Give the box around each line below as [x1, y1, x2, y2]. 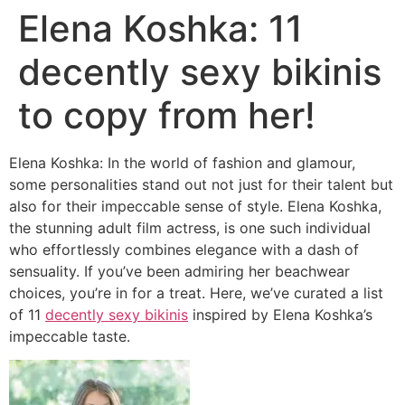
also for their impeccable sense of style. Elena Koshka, [9, 197, 381, 215]
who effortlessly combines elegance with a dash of [9, 240, 359, 259]
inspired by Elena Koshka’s [188, 306, 372, 324]
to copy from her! [18, 93, 316, 137]
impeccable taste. [9, 327, 130, 345]
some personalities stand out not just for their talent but [9, 175, 393, 193]
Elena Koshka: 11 [18, 6, 303, 51]
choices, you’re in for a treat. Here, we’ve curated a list [9, 284, 383, 302]
